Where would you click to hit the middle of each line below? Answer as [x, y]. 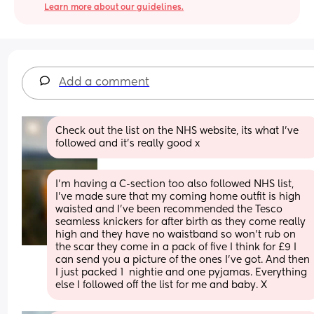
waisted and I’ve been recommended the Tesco [169, 209]
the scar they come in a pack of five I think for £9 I [176, 247]
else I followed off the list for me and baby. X [162, 285]
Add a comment [104, 82]
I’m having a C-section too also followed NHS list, [175, 184]
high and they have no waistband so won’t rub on [176, 234]
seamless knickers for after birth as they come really [181, 222]
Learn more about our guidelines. [114, 7]
